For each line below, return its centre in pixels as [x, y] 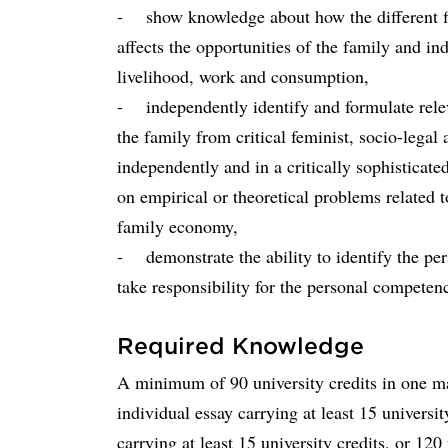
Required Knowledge [240, 345]
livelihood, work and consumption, [243, 76]
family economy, [183, 226]
